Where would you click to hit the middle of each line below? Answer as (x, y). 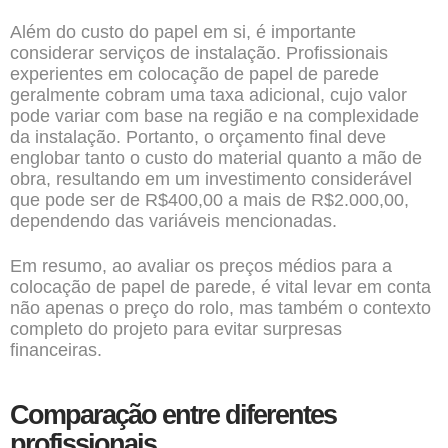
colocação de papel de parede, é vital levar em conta (220, 287)
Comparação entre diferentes (173, 415)
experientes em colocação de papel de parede (194, 74)
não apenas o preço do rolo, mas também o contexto (220, 308)
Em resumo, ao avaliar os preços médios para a (201, 266)
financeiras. (56, 350)
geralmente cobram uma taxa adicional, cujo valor (208, 95)
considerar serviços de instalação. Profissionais (199, 53)
